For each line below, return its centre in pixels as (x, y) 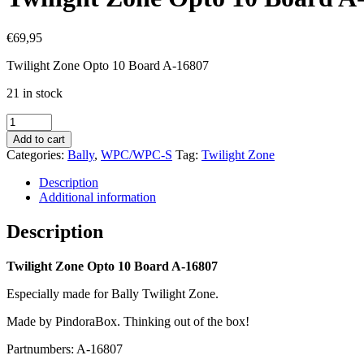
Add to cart (39, 139)
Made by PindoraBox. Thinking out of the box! (128, 321)
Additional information (97, 197)
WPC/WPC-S (136, 154)
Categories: (37, 154)
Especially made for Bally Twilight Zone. (113, 293)
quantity (26, 222)
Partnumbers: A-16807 (65, 349)
